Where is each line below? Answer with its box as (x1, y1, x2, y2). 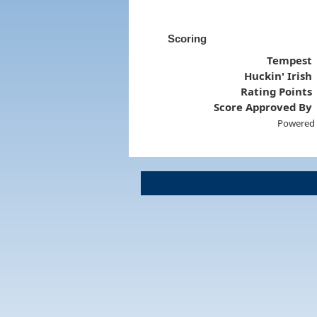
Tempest (267, 52, 313, 67)
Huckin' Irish (244, 68, 313, 83)
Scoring (167, 32, 207, 45)
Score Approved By (214, 99, 313, 114)
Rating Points (241, 83, 313, 98)
